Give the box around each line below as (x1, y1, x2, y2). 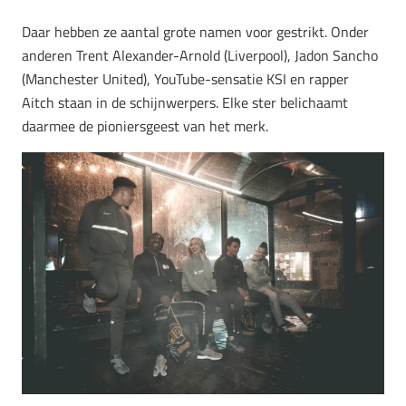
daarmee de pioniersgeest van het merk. (22, 115, 268, 138)
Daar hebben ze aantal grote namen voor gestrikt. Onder (22, 21, 369, 43)
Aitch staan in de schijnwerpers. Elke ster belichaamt (22, 92, 348, 114)
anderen (22, 44, 76, 67)
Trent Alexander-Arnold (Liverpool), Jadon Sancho (76, 44, 378, 67)
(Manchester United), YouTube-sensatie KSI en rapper (22, 68, 349, 91)
